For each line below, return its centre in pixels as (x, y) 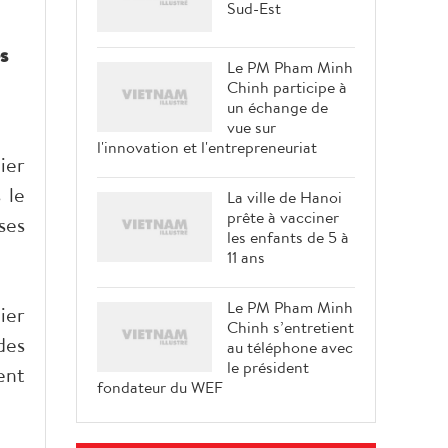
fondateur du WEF (160, 387)
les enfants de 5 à (288, 237)
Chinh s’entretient (290, 327)
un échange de (277, 107)
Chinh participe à (287, 87)
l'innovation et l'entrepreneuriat (207, 147)
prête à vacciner (283, 217)
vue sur (251, 127)
